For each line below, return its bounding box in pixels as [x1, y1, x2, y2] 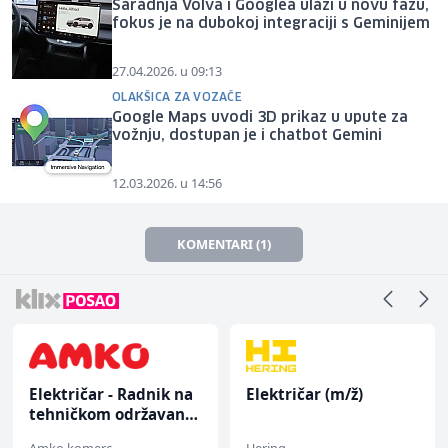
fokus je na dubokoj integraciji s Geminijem [112, 17, 430, 32]
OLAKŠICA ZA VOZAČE [112, 92, 243, 104]
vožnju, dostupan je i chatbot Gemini [112, 129, 382, 144]
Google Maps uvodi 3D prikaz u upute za [112, 111, 408, 126]
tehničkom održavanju [29, 404, 200, 425]
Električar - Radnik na [29, 384, 193, 405]
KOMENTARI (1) [177, 235, 271, 254]
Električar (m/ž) [246, 384, 363, 405]
